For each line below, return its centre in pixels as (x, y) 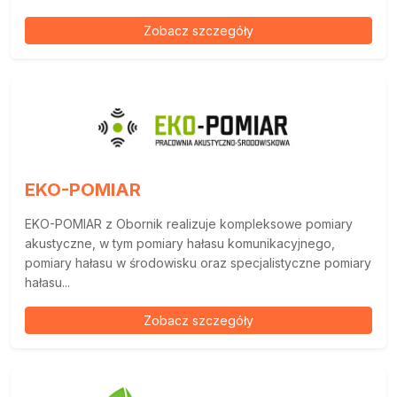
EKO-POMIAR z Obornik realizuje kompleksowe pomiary (189, 223)
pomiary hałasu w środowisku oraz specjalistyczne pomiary (198, 262)
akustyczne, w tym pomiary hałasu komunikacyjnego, (180, 243)
